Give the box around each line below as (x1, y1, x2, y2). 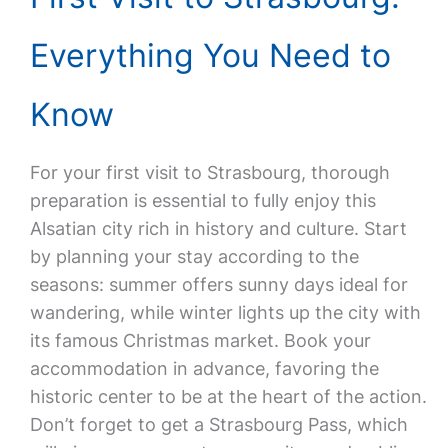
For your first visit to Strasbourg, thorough (29, 162, 390, 183)
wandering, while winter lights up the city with (29, 302, 421, 323)
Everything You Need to (29, 36, 391, 75)
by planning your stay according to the (29, 246, 359, 267)
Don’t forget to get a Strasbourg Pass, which (29, 414, 408, 435)
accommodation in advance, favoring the (29, 358, 379, 379)
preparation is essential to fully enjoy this (29, 190, 376, 211)
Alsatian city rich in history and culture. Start (29, 218, 407, 239)
